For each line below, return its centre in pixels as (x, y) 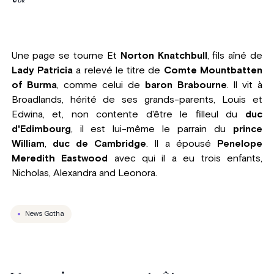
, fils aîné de (235, 55)
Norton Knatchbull (164, 55)
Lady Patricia (42, 70)
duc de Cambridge (99, 143)
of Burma (34, 85)
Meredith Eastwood (60, 158)
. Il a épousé (182, 143)
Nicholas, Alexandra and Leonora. (84, 173)
